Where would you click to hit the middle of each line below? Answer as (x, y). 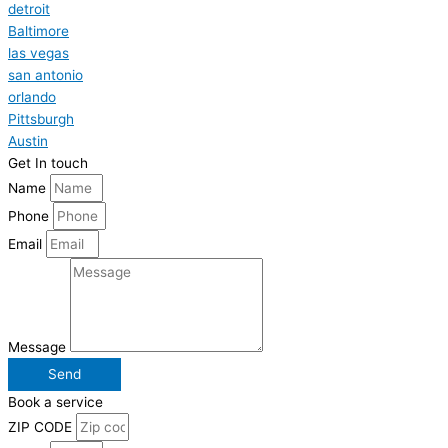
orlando (32, 97)
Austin (28, 141)
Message (39, 347)
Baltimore (38, 31)
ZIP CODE (42, 427)
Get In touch (48, 163)
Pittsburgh (41, 119)
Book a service (55, 402)
